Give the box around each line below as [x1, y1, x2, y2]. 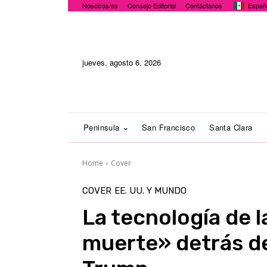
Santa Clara [209, 122, 253, 133]
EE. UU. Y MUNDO [114, 185, 187, 196]
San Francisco [142, 122, 195, 133]
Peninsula [83, 122, 120, 133]
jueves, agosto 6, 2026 [82, 56, 161, 68]
